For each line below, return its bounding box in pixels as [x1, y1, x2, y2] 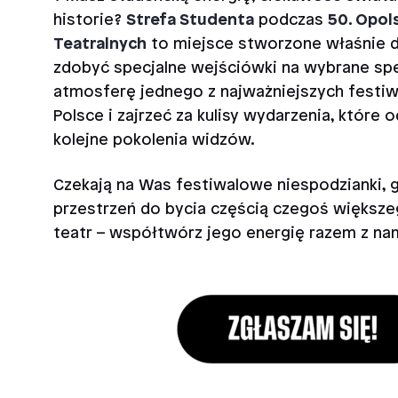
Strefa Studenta [126, 12, 254, 29]
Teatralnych [53, 36, 147, 53]
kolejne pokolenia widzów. [53, 131, 255, 149]
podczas [254, 12, 328, 29]
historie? [53, 12, 126, 29]
